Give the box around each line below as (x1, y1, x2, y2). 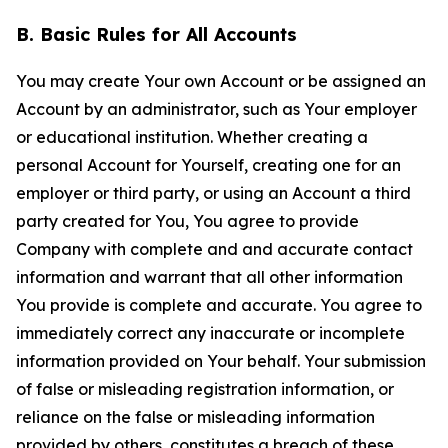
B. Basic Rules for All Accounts (16, 23, 297, 46)
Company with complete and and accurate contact (16, 239, 413, 259)
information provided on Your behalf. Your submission (16, 351, 426, 371)
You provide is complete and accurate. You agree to (16, 295, 422, 315)
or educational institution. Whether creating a (16, 127, 368, 147)
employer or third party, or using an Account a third (16, 183, 411, 203)
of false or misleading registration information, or (16, 379, 394, 399)
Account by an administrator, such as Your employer (16, 99, 417, 119)
